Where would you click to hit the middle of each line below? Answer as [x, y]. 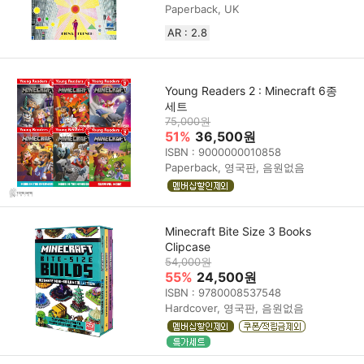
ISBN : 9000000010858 [223, 152]
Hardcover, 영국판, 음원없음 [235, 308]
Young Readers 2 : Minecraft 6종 [251, 90]
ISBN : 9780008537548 [223, 293]
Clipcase [188, 247]
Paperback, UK [202, 9]
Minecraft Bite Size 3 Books [238, 232]
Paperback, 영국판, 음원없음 [235, 167]
